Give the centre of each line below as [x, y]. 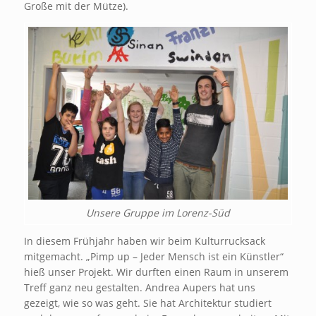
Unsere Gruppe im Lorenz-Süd [158, 212]
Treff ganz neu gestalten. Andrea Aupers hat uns [139, 287]
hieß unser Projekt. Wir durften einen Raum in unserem [156, 272]
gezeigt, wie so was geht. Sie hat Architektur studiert [147, 303]
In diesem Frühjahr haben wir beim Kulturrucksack [144, 241]
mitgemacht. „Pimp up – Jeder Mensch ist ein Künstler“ [153, 256]
